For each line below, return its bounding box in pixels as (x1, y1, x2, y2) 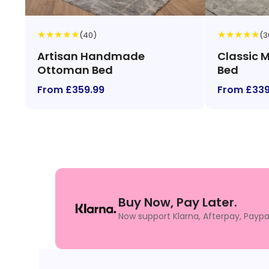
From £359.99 (37, 83, 104, 97)
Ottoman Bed (37, 62, 113, 77)
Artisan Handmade (37, 49, 145, 64)
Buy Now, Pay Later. (118, 194, 237, 211)
